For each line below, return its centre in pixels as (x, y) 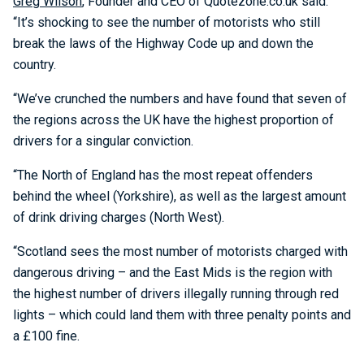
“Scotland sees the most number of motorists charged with (180, 251)
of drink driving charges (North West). (119, 217)
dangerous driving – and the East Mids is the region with (173, 273)
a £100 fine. (46, 336)
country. (35, 65)
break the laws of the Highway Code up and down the (163, 43)
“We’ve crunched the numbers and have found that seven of (180, 99)
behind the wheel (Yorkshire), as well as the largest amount (180, 196)
